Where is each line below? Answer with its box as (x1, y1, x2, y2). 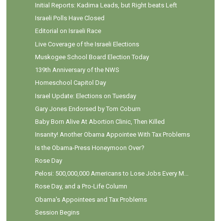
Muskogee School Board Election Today (35, 53, 149, 61)
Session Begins (35, 208, 79, 216)
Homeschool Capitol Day (35, 79, 106, 87)
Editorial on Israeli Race (35, 27, 101, 35)
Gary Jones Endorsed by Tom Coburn (35, 105, 141, 112)
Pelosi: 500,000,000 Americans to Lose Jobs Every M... (35, 170, 188, 178)
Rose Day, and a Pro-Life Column (35, 183, 127, 190)
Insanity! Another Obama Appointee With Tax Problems (35, 131, 190, 139)
